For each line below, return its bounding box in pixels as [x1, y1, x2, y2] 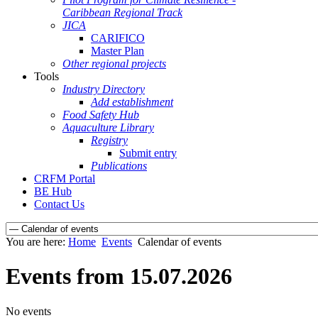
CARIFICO [91, 32, 145, 44]
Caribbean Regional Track [62, 6, 182, 18]
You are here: [6, 236, 68, 248]
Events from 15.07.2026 [6, 263, 232, 290]
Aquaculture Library [62, 121, 154, 133]
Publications [91, 160, 147, 172]
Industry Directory [62, 83, 145, 95]
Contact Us [34, 198, 84, 210]
